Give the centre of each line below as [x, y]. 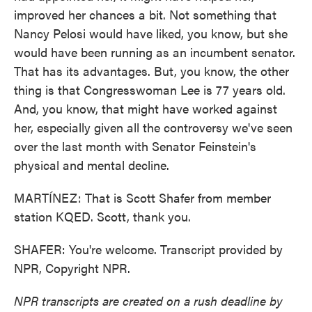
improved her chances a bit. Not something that [145, 14]
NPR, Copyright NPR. [72, 268]
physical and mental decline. [92, 165]
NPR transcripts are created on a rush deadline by [148, 301]
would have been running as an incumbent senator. [155, 52]
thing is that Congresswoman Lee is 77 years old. [150, 89]
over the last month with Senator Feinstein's [135, 146]
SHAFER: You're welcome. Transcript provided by [148, 249]
